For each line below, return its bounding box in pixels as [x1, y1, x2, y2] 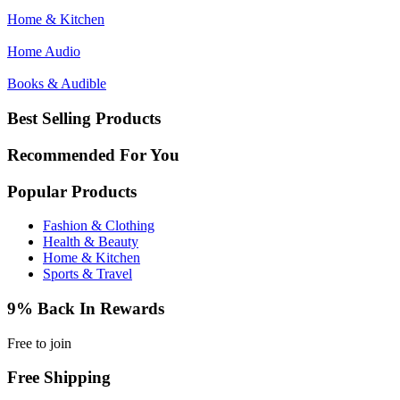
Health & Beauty [43, 234, 138, 250]
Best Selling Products [7, 109, 161, 129]
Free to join [7, 335, 71, 351]
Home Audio [7, 44, 80, 60]
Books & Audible [7, 76, 106, 92]
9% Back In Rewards [7, 299, 164, 319]
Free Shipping [7, 368, 111, 387]
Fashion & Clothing [43, 218, 154, 234]
